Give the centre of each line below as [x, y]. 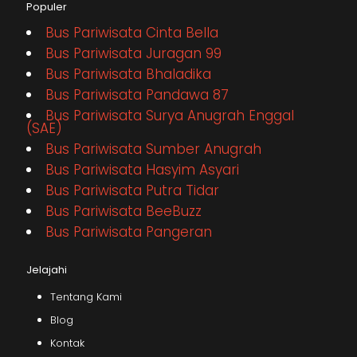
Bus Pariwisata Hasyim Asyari [142, 170]
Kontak [67, 343]
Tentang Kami [86, 297]
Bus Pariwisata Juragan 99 [133, 54]
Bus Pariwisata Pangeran [129, 232]
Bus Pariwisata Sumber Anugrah [153, 149]
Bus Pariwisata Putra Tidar [132, 191]
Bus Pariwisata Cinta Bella [132, 33]
